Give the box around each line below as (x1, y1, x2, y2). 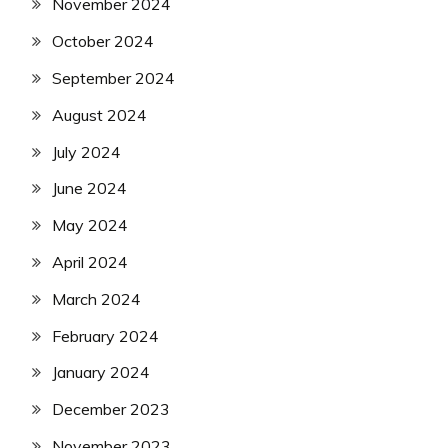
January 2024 (52, 362, 150, 383)
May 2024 (52, 215, 128, 236)
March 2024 (52, 288, 141, 309)
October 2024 (52, 31, 154, 52)
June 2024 (52, 178, 127, 199)
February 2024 (52, 325, 159, 346)
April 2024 (52, 252, 128, 273)
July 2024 (52, 141, 121, 162)
